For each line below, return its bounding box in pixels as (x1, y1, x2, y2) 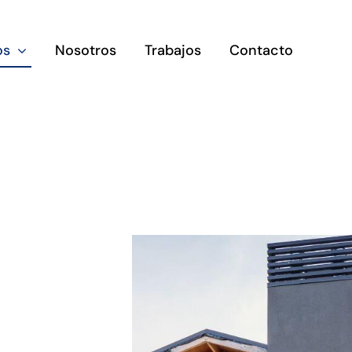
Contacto (229, 40, 293, 60)
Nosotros (54, 40, 116, 60)
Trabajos (144, 40, 201, 60)
